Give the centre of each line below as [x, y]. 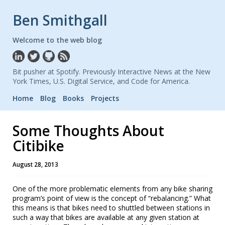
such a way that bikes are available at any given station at [106, 217]
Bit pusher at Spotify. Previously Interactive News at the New [111, 71]
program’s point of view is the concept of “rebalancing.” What [112, 198]
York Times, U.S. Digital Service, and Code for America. [101, 81]
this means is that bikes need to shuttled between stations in [111, 207]
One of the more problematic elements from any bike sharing [113, 188]
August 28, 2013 [35, 164]
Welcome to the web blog [57, 40]
